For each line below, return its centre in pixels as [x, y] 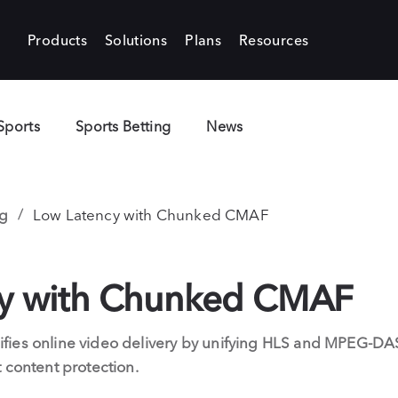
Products [57, 40]
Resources [274, 40]
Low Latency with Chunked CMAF [151, 215]
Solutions [136, 40]
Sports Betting [123, 126]
